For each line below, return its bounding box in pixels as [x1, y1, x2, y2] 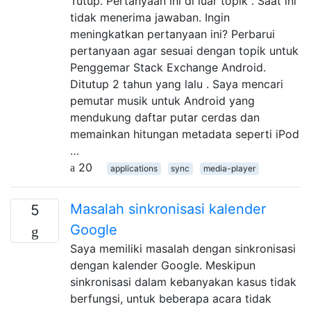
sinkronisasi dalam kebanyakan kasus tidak [70, 274, 296, 289]
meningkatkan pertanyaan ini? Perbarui [70, 26, 275, 41]
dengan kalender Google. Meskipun [70, 258, 255, 272]
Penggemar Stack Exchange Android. [70, 60, 266, 74]
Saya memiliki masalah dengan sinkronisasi [70, 241, 296, 255]
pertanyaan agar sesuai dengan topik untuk [70, 43, 299, 58]
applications [110, 162, 158, 174]
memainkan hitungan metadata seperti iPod [70, 126, 299, 141]
